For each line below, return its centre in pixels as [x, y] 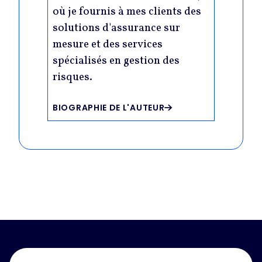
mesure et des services [108, 45]
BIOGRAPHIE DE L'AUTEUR [109, 107]
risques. [73, 77]
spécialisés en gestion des [116, 61]
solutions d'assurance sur [116, 28]
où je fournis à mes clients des [127, 12]
